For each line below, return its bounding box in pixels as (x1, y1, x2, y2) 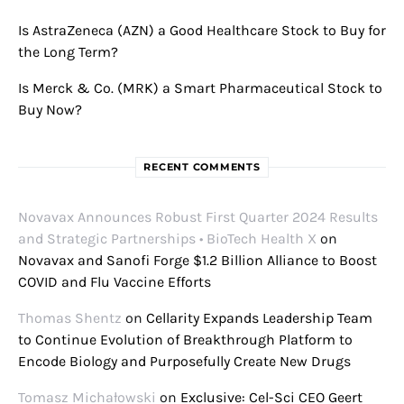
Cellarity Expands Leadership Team (146, 309, 372, 327)
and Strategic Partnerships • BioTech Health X (18, 230, 317, 248)
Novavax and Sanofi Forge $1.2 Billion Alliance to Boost (18, 252, 377, 270)
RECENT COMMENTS (143, 161, 261, 174)
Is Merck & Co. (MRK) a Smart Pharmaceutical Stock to (18, 79, 382, 97)
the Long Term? (18, 43, 118, 61)
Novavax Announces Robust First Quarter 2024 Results (18, 208, 378, 226)
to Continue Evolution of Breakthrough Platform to (18, 331, 353, 349)
